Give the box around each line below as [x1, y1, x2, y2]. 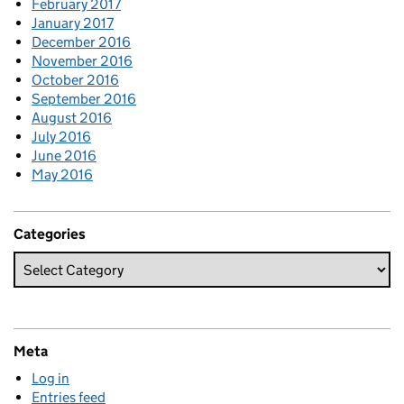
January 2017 [32, 14, 114, 32]
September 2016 [32, 90, 136, 108]
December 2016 [32, 33, 131, 51]
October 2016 [32, 71, 119, 89]
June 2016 [32, 147, 96, 165]
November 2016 [32, 52, 133, 70]
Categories [14, 225, 86, 243]
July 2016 [32, 128, 91, 146]
